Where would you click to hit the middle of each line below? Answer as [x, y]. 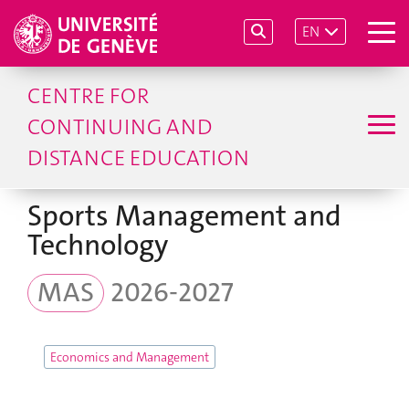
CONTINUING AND [120, 127]
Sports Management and [184, 216]
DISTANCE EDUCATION [138, 158]
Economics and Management [130, 357]
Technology [98, 245]
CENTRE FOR [88, 96]
